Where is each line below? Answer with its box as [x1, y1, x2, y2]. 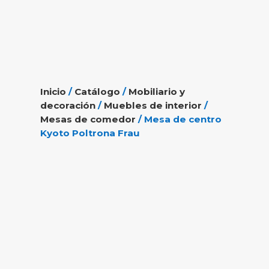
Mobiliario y [128, 85, 186, 97]
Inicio [40, 85, 67, 97]
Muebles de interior [104, 99, 202, 111]
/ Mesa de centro [136, 113, 222, 125]
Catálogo [74, 85, 121, 97]
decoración [40, 99, 96, 111]
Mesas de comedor [40, 113, 136, 125]
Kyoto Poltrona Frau [40, 127, 141, 139]
